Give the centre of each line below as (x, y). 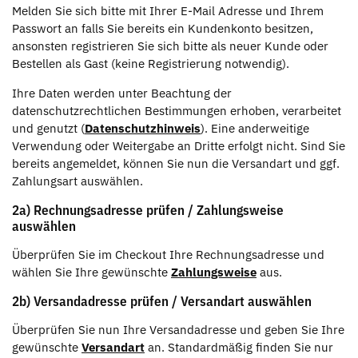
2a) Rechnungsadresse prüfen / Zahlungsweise (148, 210)
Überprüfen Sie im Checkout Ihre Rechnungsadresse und (168, 254)
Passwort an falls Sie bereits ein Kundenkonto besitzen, (163, 28)
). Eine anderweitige (255, 128)
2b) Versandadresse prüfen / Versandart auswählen (162, 301)
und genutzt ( (48, 128)
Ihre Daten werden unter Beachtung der (122, 93)
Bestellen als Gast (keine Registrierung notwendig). (151, 63)
